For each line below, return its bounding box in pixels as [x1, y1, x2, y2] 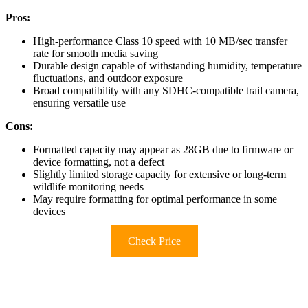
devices [33, 206, 65, 218]
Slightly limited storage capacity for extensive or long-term [33, 168, 286, 181]
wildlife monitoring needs [33, 181, 144, 193]
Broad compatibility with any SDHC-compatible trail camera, [33, 85, 299, 97]
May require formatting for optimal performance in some [33, 193, 277, 206]
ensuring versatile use [33, 97, 126, 109]
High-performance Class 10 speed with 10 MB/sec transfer [33, 35, 287, 47]
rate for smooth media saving [33, 47, 158, 60]
